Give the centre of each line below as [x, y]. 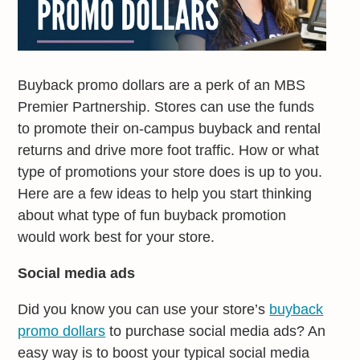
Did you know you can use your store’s [144, 309]
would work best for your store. [117, 237]
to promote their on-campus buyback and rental [170, 128]
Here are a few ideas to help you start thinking [165, 193]
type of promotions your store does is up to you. [170, 172]
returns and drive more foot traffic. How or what [169, 150]
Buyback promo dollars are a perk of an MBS [162, 85]
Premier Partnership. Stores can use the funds [166, 106]
